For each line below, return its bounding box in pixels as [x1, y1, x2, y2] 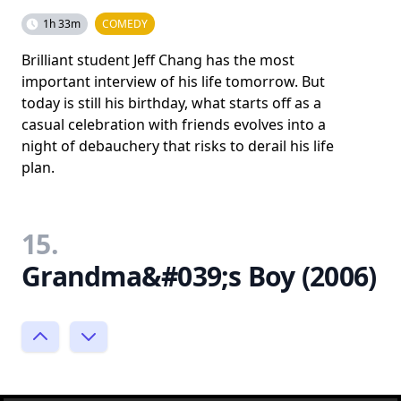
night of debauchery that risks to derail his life [21, 135, 334, 156]
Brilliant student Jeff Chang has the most [21, 49, 294, 70]
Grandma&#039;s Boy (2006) [21, 257, 377, 294]
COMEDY [102, 15, 148, 31]
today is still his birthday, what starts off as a [21, 92, 321, 113]
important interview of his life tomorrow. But [21, 71, 325, 91]
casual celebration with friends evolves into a [21, 114, 326, 134]
